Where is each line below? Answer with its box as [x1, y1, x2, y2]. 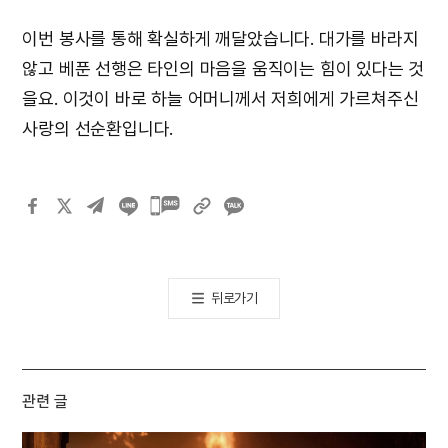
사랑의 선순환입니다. [22, 117, 174, 139]
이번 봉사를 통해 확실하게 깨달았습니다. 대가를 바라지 [22, 27, 419, 49]
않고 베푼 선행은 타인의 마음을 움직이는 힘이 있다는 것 [22, 57, 425, 79]
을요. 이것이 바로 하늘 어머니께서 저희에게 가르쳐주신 [22, 87, 419, 109]
